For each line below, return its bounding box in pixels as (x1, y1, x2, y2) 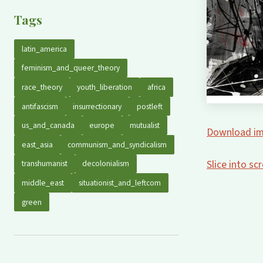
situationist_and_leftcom (79, 177, 161, 188)
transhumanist (21, 158, 68, 170)
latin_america (21, 43, 67, 55)
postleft (136, 100, 163, 112)
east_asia (21, 139, 53, 150)
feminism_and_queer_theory (21, 62, 120, 74)
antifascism (21, 100, 58, 112)
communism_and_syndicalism (68, 139, 167, 150)
